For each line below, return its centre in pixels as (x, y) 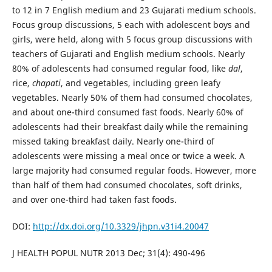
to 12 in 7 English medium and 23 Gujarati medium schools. (134, 10)
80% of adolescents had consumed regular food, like (120, 68)
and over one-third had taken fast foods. (94, 199)
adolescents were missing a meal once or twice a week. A (128, 155)
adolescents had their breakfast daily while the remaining (130, 126)
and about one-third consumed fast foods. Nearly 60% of (127, 112)
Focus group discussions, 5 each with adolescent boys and (131, 24)
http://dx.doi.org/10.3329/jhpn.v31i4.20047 (121, 226)
